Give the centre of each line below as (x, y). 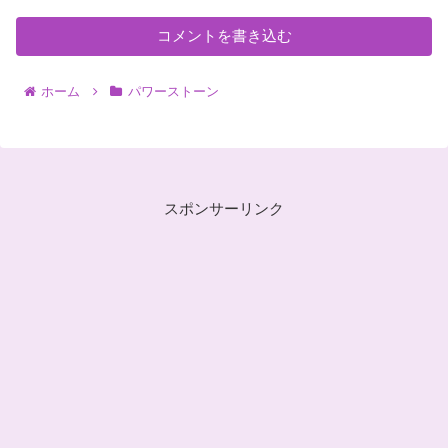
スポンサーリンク (224, 208)
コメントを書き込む (224, 35)
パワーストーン (173, 91)
